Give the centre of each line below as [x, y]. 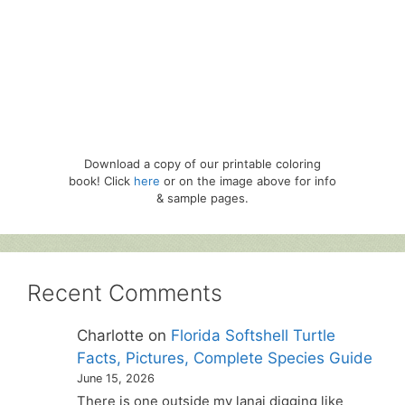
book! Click [101, 180]
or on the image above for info [248, 180]
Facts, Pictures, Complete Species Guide [225, 358]
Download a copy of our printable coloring [202, 163]
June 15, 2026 [116, 378]
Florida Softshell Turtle [254, 335]
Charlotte [111, 335]
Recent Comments [125, 292]
